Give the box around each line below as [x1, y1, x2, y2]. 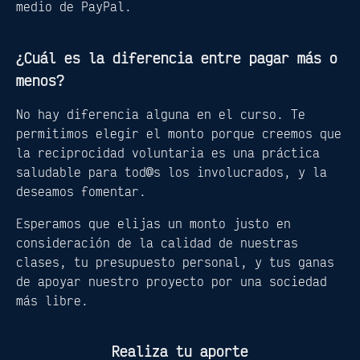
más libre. [16, 292, 88, 309]
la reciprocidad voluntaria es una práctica [16, 144, 320, 161]
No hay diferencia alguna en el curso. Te [16, 105, 305, 122]
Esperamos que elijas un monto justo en [16, 215, 291, 231]
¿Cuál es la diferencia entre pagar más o [16, 47, 337, 67]
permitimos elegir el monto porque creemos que [16, 125, 342, 141]
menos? [16, 70, 64, 89]
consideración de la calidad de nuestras [16, 234, 298, 251]
